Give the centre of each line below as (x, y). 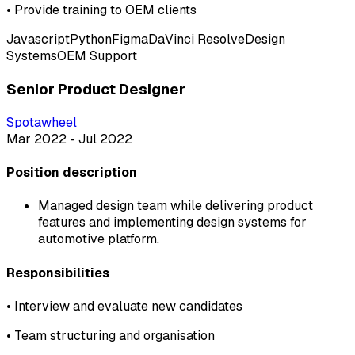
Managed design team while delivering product (176, 206)
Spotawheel (42, 122)
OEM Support (97, 56)
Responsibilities (58, 273)
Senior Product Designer (96, 90)
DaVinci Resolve (197, 40)
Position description (72, 173)
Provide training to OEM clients (105, 10)
